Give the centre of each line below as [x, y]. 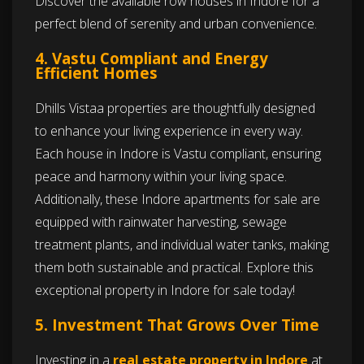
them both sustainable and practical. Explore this [174, 268]
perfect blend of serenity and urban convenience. [176, 24]
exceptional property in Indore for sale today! [165, 290]
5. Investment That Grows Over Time [177, 325]
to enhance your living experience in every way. [169, 131]
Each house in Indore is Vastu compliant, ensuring [178, 154]
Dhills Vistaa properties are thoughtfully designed [175, 108]
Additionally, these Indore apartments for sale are [178, 199]
